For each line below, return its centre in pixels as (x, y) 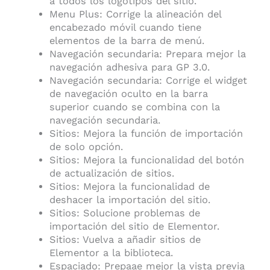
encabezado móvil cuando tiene (125, 27)
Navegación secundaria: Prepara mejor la (147, 54)
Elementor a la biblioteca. (111, 253)
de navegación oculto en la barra (128, 93)
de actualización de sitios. (111, 173)
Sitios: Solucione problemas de (124, 213)
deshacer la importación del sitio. (130, 199)
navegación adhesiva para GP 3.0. (129, 67)
